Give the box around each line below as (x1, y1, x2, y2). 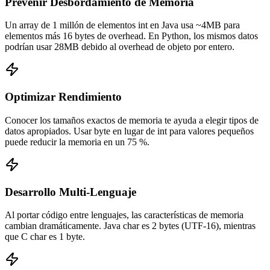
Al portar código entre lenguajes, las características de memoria (5, 210, 243, 221)
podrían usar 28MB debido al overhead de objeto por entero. (5, 42, 234, 52)
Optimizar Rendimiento (5, 90, 122, 104)
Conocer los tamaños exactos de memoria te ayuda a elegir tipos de (5, 115, 259, 125)
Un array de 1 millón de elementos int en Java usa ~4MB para (5, 20, 240, 31)
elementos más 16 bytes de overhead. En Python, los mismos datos (5, 31, 258, 42)
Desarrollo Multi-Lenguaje (5, 185, 136, 198)
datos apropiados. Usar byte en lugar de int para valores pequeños (5, 125, 254, 136)
